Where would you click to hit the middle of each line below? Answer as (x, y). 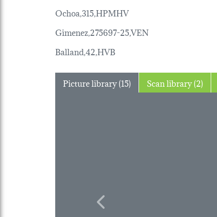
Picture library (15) (125, 82)
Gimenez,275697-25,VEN (102, 31)
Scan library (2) (198, 82)
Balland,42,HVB (85, 51)
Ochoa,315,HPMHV (92, 12)
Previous (116, 207)
